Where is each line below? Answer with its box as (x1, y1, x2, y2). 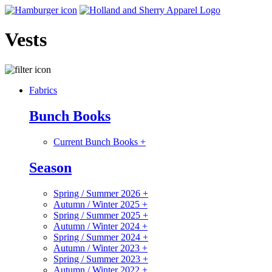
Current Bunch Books (53, 136, 140, 147)
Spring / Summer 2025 (53, 209, 143, 220)
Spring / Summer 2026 (53, 188, 143, 199)
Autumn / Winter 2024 (53, 220, 142, 231)
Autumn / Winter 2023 (53, 242, 142, 253)
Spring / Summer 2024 (53, 231, 143, 242)
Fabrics (29, 84, 57, 95)
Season (29, 159, 72, 175)
